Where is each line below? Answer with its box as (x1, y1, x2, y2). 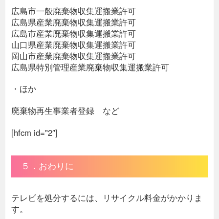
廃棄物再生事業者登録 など (11, 105, 119, 117)
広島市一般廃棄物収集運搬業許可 (11, 4, 136, 17)
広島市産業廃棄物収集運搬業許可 (11, 27, 136, 39)
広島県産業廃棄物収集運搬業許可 (11, 16, 136, 28)
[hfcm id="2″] (11, 127, 58, 139)
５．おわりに (21, 161, 74, 172)
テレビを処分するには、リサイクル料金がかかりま (11, 192, 202, 204)
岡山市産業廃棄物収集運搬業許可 (11, 49, 136, 62)
